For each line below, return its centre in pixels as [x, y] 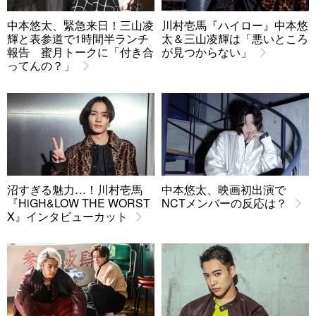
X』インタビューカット [67, 217]
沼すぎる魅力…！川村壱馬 [75, 190]
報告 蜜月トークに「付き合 [80, 52]
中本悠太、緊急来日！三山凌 [80, 25]
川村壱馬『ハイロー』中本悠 [235, 25]
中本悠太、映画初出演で [224, 190]
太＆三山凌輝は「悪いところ [235, 39]
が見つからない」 [207, 52]
